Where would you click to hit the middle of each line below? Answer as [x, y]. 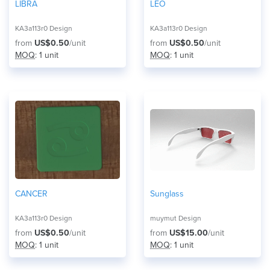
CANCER [31, 194]
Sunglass [167, 194]
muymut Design [176, 218]
